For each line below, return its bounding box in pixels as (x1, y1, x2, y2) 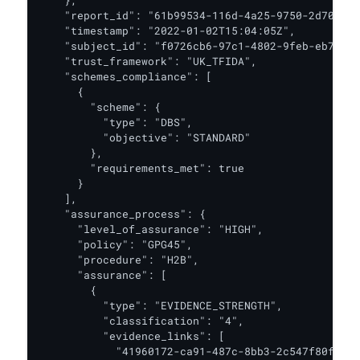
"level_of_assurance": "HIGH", (39, 222, 264, 236)
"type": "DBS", (39, 115, 193, 129)
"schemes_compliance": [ (39, 69, 212, 84)
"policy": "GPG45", (39, 237, 193, 252)
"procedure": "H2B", (39, 252, 199, 267)
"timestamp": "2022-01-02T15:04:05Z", (39, 23, 296, 38)
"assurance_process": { (39, 207, 206, 221)
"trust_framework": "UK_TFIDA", (39, 54, 257, 68)
